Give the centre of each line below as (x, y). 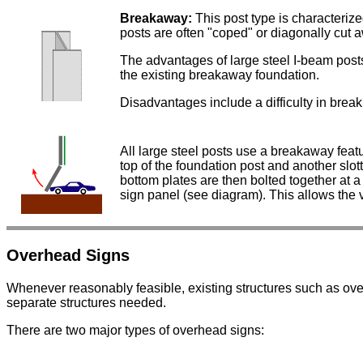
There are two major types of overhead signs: (135, 331)
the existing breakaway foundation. (220, 75)
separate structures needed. (86, 303)
